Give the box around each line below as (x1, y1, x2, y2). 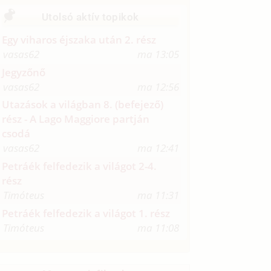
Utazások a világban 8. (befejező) (2, 97, 164, 112)
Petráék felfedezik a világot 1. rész (2, 206, 171, 221)
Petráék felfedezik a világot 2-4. (2, 159, 157, 174)
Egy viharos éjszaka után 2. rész (2, 32, 157, 47)
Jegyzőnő (2, 65, 46, 79)
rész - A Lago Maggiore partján (2, 112, 150, 126)
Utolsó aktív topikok (42, 10, 139, 23)
